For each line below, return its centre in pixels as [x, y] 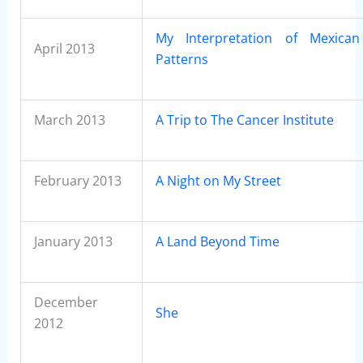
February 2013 [77, 181]
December [66, 302]
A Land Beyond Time [217, 241]
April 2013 [64, 49]
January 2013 [73, 241]
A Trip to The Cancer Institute [244, 120]
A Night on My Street [218, 181]
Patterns [181, 59]
